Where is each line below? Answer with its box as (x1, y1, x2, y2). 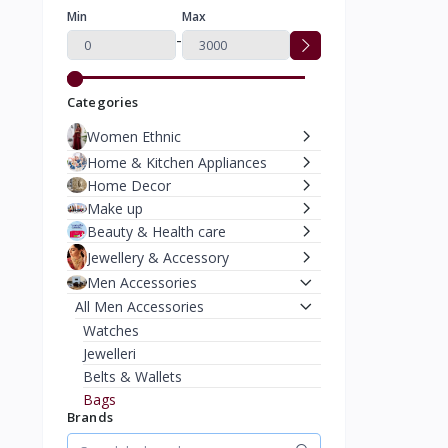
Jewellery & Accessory (87, 247, 229, 267)
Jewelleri (83, 344, 136, 364)
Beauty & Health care (87, 221, 226, 241)
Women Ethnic (87, 126, 181, 146)
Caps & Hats (83, 413, 164, 433)
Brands (67, 408, 113, 427)
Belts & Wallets (83, 367, 182, 387)
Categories (67, 93, 139, 112)
